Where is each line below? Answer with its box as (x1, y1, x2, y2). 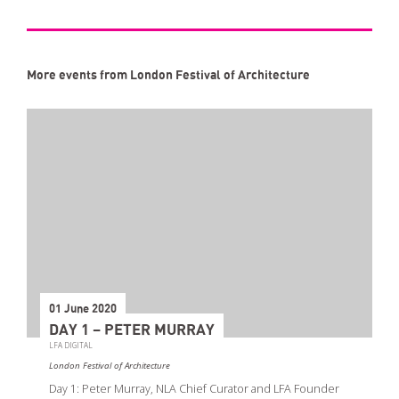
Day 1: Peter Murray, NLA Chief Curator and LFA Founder (49, 380, 339, 396)
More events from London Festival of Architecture (27, 69, 310, 83)
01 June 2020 (49, 303, 117, 315)
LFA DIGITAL (49, 339, 93, 350)
